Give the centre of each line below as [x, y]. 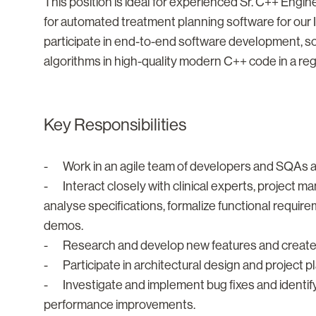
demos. [63, 226]
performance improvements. [120, 305]
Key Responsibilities [115, 125]
